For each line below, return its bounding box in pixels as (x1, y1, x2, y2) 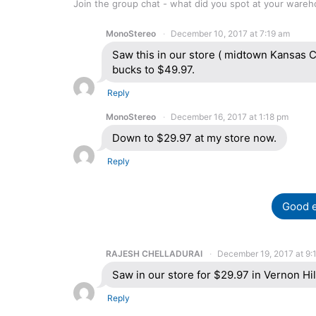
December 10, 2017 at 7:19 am (171, 28, 290, 39)
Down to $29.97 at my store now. (112, 130, 276, 145)
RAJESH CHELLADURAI (106, 248, 202, 259)
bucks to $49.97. (112, 62, 195, 76)
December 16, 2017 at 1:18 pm (171, 111, 288, 122)
